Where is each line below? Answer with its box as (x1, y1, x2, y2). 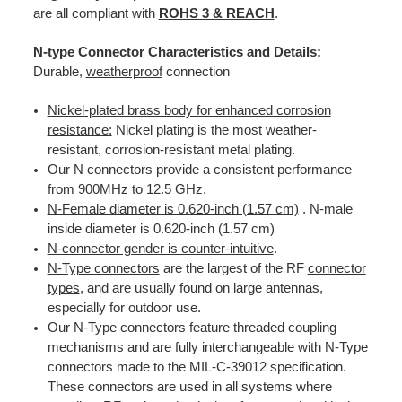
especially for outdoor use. (47, 300, 201, 315)
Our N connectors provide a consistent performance (47, 162, 352, 177)
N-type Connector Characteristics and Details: (32, 44, 321, 59)
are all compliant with (32, 5, 159, 21)
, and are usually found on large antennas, (79, 280, 323, 295)
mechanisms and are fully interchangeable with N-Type (47, 339, 368, 354)
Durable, (32, 64, 86, 79)
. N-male (298, 201, 353, 216)
